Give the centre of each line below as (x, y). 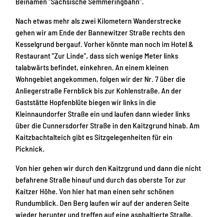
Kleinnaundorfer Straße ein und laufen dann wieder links (103, 114)
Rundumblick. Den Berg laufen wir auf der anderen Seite (102, 203)
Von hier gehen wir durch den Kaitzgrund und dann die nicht (108, 168)
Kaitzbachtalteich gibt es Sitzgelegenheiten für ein (94, 137)
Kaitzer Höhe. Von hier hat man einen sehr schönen (95, 191)
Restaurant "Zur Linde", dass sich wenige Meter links (97, 56)
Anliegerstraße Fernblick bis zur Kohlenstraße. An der (99, 91)
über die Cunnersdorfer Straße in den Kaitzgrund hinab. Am (108, 125)
